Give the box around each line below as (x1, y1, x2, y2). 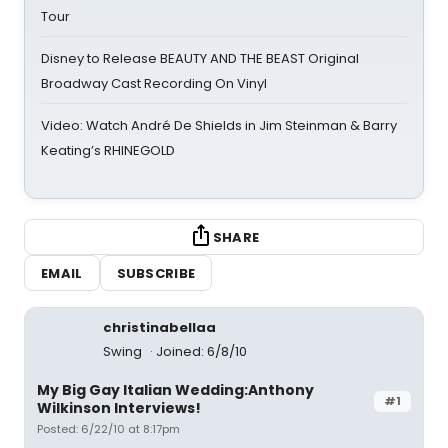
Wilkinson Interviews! (37, 398, 201, 418)
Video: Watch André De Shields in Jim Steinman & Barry (41, 116, 397, 135)
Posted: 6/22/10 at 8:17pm (37, 421, 180, 437)
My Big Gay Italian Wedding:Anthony (37, 380, 314, 400)
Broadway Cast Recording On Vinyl (41, 74, 267, 93)
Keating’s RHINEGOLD (41, 141, 175, 160)
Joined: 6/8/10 (156, 342, 247, 361)
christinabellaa (103, 318, 216, 337)
